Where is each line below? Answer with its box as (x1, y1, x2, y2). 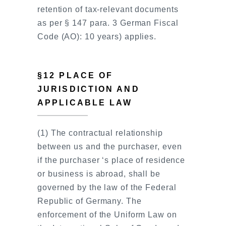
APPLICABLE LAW (37, 98, 133, 107)
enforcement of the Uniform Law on (37, 210, 177, 219)
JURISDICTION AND (37, 85, 140, 93)
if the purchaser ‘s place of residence (37, 156, 186, 164)
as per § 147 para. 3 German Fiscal (37, 19, 179, 27)
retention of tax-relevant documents (37, 5, 179, 14)
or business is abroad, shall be (37, 169, 160, 178)
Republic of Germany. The (37, 197, 142, 205)
